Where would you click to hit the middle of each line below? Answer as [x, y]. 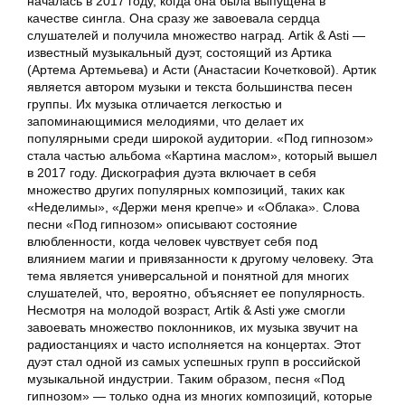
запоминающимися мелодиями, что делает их [165, 122]
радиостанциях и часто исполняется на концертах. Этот [194, 345]
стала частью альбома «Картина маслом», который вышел [202, 156]
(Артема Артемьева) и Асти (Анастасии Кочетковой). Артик [202, 70]
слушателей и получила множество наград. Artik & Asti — [196, 36]
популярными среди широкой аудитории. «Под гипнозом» [200, 139]
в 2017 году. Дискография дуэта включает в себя [172, 173]
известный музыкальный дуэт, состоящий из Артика [179, 53]
